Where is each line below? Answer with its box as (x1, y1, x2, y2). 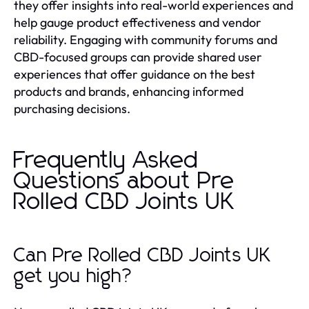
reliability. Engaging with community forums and (14, 31, 277, 48)
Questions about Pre (14, 169, 235, 193)
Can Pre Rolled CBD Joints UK (14, 246, 272, 266)
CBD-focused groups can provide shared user (14, 48, 262, 65)
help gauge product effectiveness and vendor (14, 14, 261, 30)
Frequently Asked (14, 148, 199, 172)
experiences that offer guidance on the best (14, 66, 255, 82)
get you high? (14, 266, 134, 286)
